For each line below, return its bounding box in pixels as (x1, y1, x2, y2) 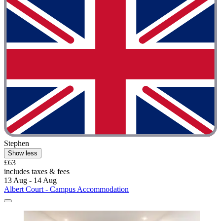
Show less (8, 149, 37, 157)
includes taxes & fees (4, 167, 70, 176)
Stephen (4, 139, 29, 147)
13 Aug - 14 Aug (4, 176, 57, 184)
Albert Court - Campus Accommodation (4, 184, 129, 193)
